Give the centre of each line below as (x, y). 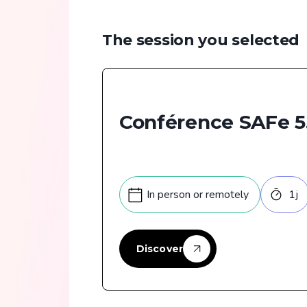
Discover (159, 249)
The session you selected (201, 40)
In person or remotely (197, 195)
